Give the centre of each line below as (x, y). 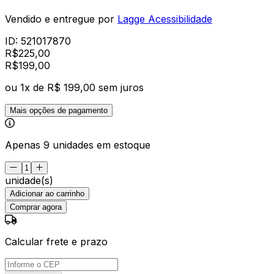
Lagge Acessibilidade (165, 19)
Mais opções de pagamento (59, 110)
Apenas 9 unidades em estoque (78, 145)
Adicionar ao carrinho (47, 193)
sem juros (121, 87)
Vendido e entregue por (60, 19)
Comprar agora (36, 207)
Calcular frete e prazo (56, 241)
